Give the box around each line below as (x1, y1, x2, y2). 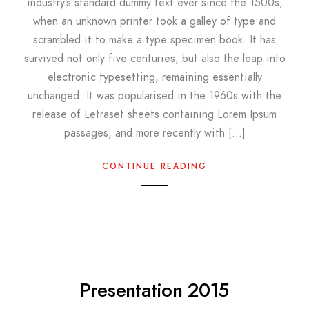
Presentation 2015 (80, 276, 229, 303)
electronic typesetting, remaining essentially (47, 69, 262, 85)
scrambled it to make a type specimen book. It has (33, 32, 276, 48)
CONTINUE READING (102, 160, 207, 172)
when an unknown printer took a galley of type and (33, 13, 276, 29)
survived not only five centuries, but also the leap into (23, 50, 286, 66)
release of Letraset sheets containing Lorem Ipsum (32, 106, 277, 122)
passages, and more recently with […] (63, 125, 246, 141)
